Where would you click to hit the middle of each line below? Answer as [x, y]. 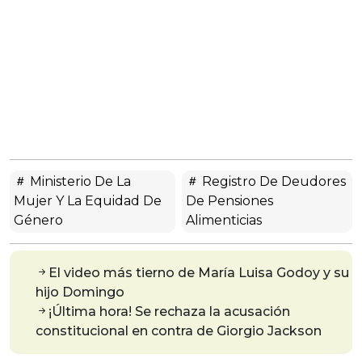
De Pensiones [230, 200]
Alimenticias [224, 220]
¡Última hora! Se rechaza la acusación [169, 311]
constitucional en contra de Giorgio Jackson [179, 330]
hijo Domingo [80, 292]
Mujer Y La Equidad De [88, 200]
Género [38, 220]
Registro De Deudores [273, 181]
